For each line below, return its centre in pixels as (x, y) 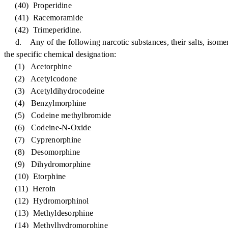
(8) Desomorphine (42, 152)
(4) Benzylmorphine (45, 103)
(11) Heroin (30, 189)
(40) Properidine (38, 5)
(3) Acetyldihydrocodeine (54, 91)
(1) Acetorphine (38, 66)
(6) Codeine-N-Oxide (48, 127)
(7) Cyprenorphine (43, 140)
